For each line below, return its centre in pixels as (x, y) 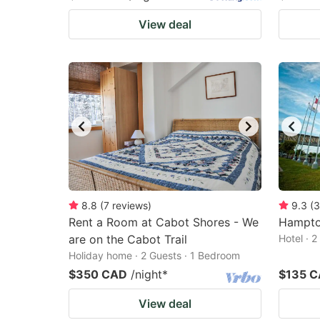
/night (146, 274)
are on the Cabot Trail (128, 239)
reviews (130, 205)
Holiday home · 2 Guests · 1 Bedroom (154, 255)
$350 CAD (98, 274)
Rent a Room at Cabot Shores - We (164, 222)
